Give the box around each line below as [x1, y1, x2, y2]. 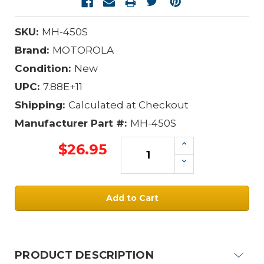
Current [131, 210, 167, 222]
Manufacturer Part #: [15, 117, 127, 129]
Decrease [178, 156, 229, 168]
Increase [178, 137, 224, 150]
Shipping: [15, 98, 65, 111]
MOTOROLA [52, 44, 114, 56]
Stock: [131, 223, 161, 234]
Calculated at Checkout [68, 98, 189, 111]
